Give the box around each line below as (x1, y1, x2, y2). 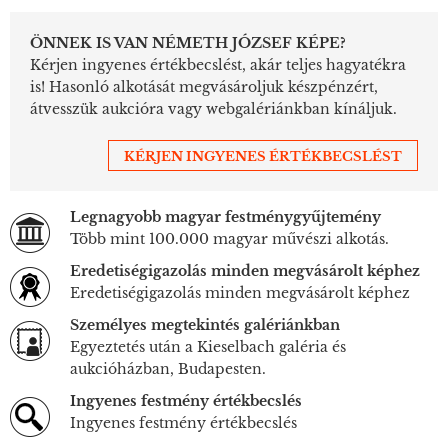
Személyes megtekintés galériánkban (70, 315, 340, 334)
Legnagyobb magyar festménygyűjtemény (70, 207, 381, 226)
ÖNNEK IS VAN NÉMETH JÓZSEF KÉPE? (30, 33, 346, 52)
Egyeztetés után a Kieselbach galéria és (70, 337, 346, 356)
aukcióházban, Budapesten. (70, 359, 266, 378)
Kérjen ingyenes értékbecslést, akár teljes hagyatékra (30, 55, 406, 74)
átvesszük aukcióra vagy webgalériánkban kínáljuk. (30, 99, 397, 118)
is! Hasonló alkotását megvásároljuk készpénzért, (30, 77, 378, 96)
